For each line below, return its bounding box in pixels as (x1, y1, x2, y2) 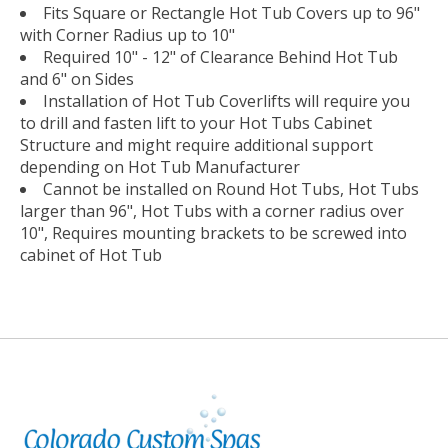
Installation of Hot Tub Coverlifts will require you (43, 90, 410, 113)
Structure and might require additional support (20, 134, 373, 157)
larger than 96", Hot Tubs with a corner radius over (20, 200, 404, 223)
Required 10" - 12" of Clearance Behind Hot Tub (43, 46, 398, 69)
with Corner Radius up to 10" (20, 24, 235, 47)
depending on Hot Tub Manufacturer (20, 156, 300, 179)
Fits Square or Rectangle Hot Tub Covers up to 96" (43, 2, 420, 25)
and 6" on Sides (20, 68, 134, 91)
